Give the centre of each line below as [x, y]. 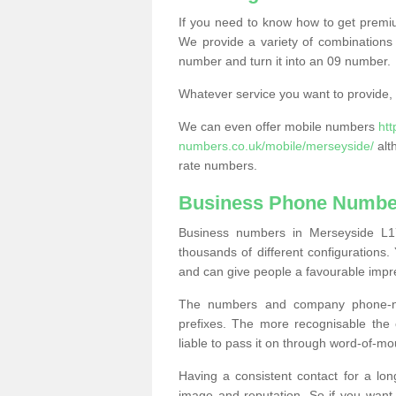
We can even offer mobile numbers [278, 126]
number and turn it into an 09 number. [285, 61]
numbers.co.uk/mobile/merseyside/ [276, 146]
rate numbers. [218, 165]
